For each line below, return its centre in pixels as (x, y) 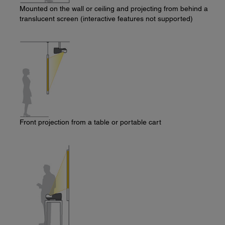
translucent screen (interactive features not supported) (106, 19)
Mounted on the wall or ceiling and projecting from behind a (114, 9)
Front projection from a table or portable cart (90, 122)
